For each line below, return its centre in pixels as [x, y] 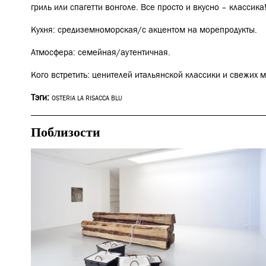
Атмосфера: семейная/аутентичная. [101, 53]
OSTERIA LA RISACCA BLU [87, 99]
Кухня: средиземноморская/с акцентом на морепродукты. [145, 30]
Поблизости [66, 132]
